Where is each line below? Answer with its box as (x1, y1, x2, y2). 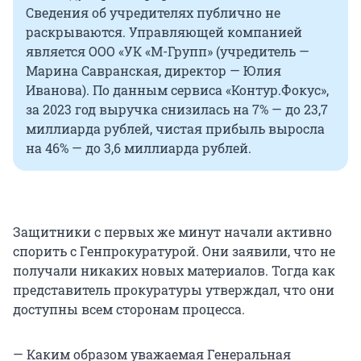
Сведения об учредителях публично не (26, 4, 280, 22)
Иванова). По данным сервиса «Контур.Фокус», (26, 81, 329, 99)
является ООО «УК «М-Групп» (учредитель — (26, 43, 309, 60)
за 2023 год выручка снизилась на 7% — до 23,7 (26, 101, 328, 118)
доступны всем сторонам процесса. (13, 301, 245, 318)
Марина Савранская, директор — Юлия (26, 62, 281, 80)
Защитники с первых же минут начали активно (13, 223, 332, 241)
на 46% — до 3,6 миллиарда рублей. (26, 139, 251, 157)
